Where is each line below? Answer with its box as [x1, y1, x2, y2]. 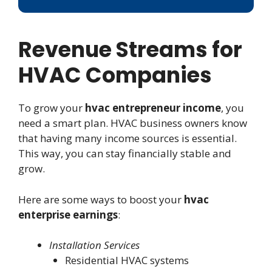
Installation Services [49, 238, 140, 253]
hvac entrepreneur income [85, 101, 221, 115]
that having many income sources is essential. [18, 131, 237, 146]
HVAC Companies [18, 60, 212, 90]
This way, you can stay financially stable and [18, 146, 231, 161]
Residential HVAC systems [64, 253, 189, 268]
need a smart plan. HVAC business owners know [18, 116, 247, 131]
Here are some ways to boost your [18, 192, 184, 206]
